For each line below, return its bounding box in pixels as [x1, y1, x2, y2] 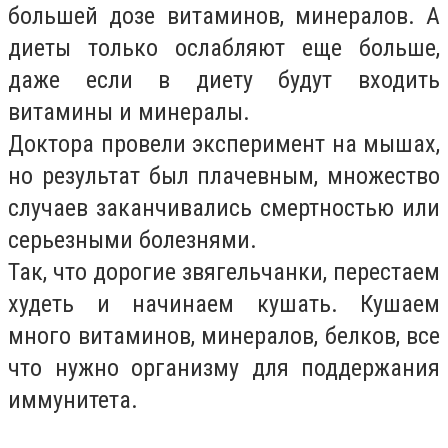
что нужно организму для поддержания [8, 354, 440, 382]
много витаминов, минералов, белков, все [8, 322, 440, 350]
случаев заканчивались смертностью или [8, 194, 440, 222]
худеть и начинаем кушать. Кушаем [8, 290, 440, 318]
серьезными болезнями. [8, 226, 257, 254]
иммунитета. [8, 386, 138, 414]
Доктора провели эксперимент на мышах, [8, 130, 440, 158]
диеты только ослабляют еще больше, [8, 34, 440, 62]
